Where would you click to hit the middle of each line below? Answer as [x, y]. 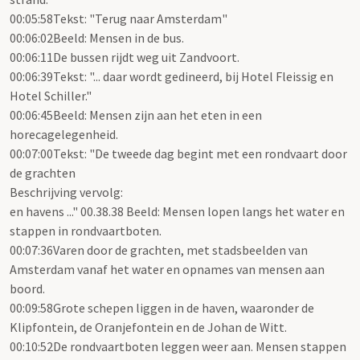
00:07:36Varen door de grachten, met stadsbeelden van [159, 250]
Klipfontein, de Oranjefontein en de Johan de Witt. [148, 327]
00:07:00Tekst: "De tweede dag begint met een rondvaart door [178, 154]
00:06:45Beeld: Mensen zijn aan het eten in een [136, 115]
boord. [27, 289]
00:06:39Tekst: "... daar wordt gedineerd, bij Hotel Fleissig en [172, 77]
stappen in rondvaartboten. [86, 231]
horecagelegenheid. [64, 135]
